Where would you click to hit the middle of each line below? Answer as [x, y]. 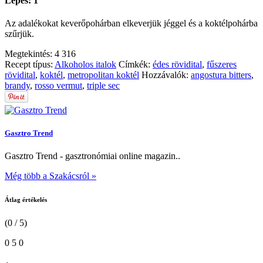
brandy [17, 85]
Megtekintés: [30, 54]
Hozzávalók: [166, 75]
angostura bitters [221, 75]
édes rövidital [177, 64]
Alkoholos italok [85, 64]
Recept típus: [30, 64]
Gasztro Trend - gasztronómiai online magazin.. [92, 156]
